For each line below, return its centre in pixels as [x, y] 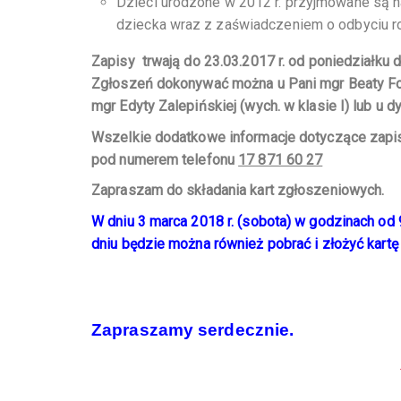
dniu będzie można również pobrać [201, 243]
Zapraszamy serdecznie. [193, 330]
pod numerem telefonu [165, 159]
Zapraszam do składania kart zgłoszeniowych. [238, 191]
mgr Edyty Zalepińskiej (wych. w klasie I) [221, 107]
